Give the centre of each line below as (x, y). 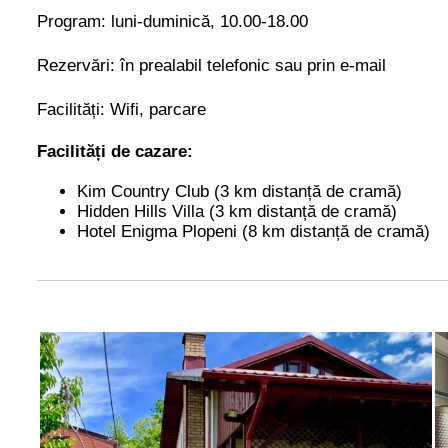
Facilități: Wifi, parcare (121, 109)
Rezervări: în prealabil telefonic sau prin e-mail (211, 65)
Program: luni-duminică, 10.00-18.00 (172, 21)
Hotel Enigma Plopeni (159, 231)
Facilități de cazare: (115, 151)
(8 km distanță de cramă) (336, 231)
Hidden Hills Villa (143, 211)
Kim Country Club (143, 191)
